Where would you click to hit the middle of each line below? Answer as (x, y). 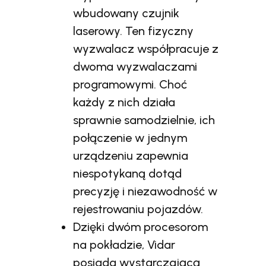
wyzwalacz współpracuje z (146, 48)
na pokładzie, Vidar (124, 244)
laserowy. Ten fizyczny (134, 31)
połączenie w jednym (130, 137)
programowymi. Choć (130, 84)
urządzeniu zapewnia (131, 155)
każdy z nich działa (124, 102)
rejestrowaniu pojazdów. (138, 209)
